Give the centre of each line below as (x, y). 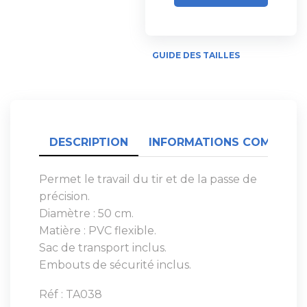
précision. (64, 196)
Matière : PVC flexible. (98, 230)
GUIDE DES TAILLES (196, 55)
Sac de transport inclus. (103, 247)
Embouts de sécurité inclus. (115, 265)
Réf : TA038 (71, 295)
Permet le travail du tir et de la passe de (148, 179)
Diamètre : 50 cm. (86, 213)
